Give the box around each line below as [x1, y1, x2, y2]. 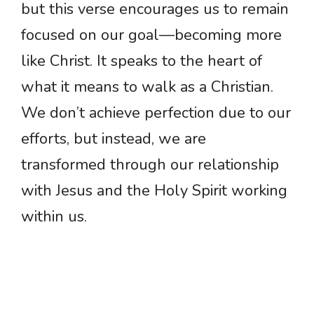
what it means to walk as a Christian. [21, 76, 273, 98]
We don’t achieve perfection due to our [21, 102, 291, 124]
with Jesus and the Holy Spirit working [21, 180, 287, 202]
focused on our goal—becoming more [21, 25, 282, 46]
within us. [21, 206, 87, 228]
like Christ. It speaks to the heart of [21, 50, 262, 72]
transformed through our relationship [21, 154, 279, 176]
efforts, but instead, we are [21, 128, 206, 150]
